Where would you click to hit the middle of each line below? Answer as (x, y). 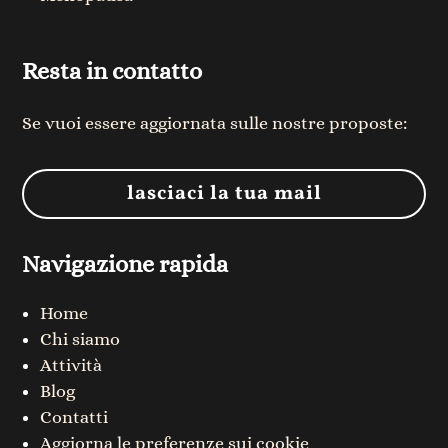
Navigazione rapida (125, 264)
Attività (71, 365)
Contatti (74, 417)
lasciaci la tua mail (224, 194)
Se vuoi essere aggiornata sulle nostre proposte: (215, 123)
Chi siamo (80, 339)
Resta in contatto (112, 71)
